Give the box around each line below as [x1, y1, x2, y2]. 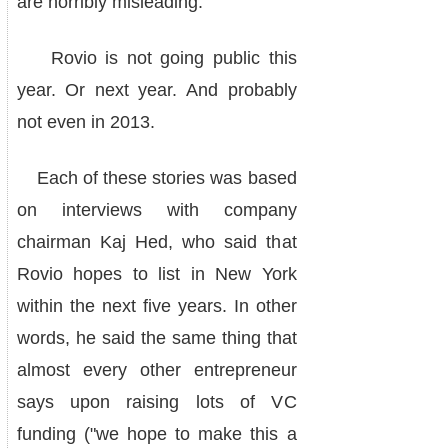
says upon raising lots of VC [16, 392, 297, 412]
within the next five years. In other [16, 296, 297, 316]
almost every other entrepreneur [16, 360, 297, 380]
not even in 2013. [16, 112, 155, 132]
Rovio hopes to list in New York [16, 264, 297, 284]
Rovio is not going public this [16, 48, 297, 68]
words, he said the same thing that [16, 328, 297, 348]
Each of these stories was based [16, 168, 297, 188]
